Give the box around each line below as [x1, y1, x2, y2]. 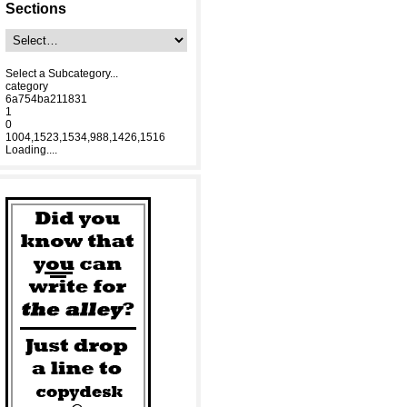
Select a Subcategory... [5, 67, 118, 80]
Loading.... [5, 144, 57, 156]
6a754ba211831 [5, 93, 87, 105]
